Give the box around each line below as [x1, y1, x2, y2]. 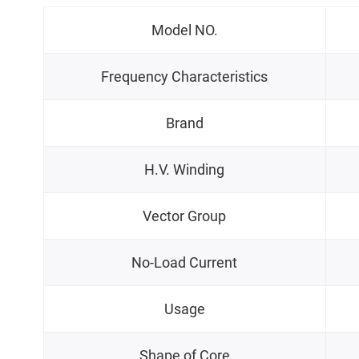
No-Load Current [131, 254, 238, 272]
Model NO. [151, 22, 218, 39]
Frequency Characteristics [101, 68, 268, 86]
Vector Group [143, 208, 227, 225]
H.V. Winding [144, 161, 225, 179]
